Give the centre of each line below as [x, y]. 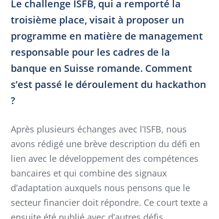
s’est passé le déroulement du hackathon [109, 85]
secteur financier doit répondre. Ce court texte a [109, 202]
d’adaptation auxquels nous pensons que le [100, 187]
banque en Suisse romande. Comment [101, 68]
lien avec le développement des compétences [105, 158]
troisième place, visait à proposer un [98, 20]
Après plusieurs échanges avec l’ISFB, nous [99, 129]
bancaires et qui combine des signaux [89, 173]
